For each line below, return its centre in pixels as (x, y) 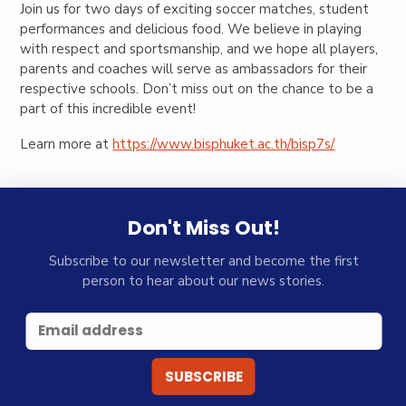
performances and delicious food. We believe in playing (191, 29)
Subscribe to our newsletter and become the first (203, 261)
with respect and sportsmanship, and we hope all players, (199, 48)
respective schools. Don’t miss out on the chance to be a (197, 88)
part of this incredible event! (108, 108)
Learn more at (67, 144)
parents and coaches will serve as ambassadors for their (194, 68)
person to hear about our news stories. (204, 281)
